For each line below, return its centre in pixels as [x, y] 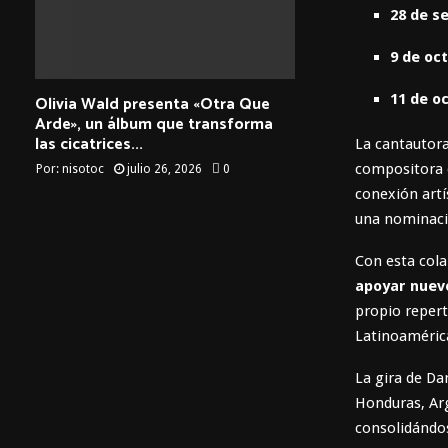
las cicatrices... [89, 144]
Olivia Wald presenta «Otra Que [152, 104]
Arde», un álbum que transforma [154, 124]
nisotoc [83, 168]
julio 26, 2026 [164, 168]
